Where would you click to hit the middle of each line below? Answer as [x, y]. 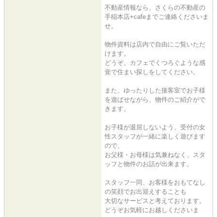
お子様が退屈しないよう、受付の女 [155, 127]
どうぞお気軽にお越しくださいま [152, 210]
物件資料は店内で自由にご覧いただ [155, 44]
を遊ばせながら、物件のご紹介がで [155, 99]
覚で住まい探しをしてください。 [152, 72]
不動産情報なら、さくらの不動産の [155, 7]
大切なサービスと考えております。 [155, 201]
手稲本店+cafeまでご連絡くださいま [157, 16]
